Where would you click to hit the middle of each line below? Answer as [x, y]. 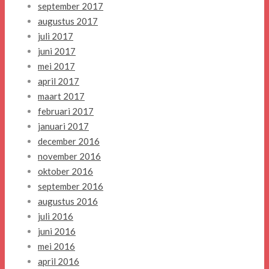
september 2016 [71, 186]
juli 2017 [56, 36]
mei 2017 [56, 66]
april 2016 [59, 261]
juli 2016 [56, 216]
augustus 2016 [68, 201]
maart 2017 [61, 96]
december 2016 [69, 141]
